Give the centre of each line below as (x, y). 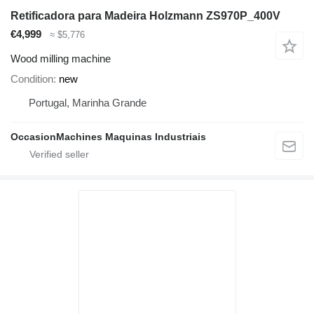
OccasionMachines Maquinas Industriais (108, 136)
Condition (32, 78)
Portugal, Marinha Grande (88, 102)
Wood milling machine (61, 58)
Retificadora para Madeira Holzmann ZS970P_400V (145, 16)
